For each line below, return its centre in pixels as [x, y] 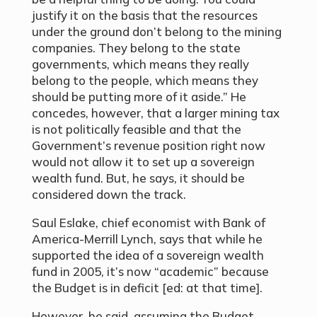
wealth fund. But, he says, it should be [138, 178]
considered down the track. [109, 195]
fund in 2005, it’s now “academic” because [150, 272]
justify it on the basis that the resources [144, 16]
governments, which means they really [140, 64]
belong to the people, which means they [145, 81]
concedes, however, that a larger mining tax [155, 113]
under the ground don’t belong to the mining [156, 32]
